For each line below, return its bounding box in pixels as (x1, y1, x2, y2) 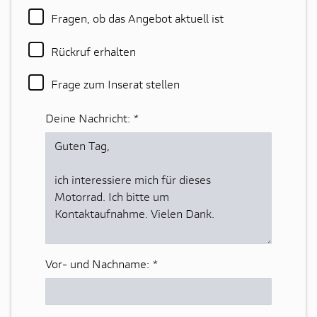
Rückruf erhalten (51, 43, 136, 59)
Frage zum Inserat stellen (51, 76, 180, 91)
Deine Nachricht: (45, 110, 133, 125)
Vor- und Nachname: (45, 256, 152, 271)
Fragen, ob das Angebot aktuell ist (51, 11, 224, 26)
